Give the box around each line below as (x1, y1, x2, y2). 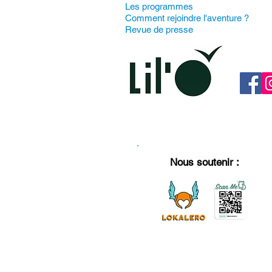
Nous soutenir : (170, 156, 239, 168)
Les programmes (125, 1, 193, 12)
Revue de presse (125, 24, 193, 35)
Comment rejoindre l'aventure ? (125, 13, 249, 23)
